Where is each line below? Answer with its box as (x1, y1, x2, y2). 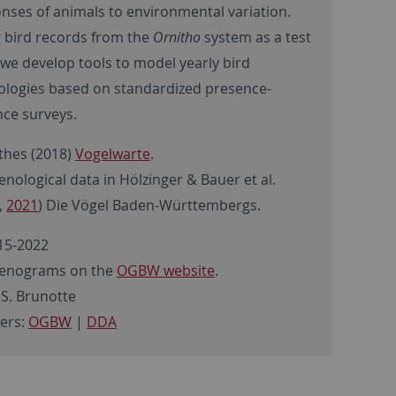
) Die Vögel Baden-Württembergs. (38, 194, 261, 215)
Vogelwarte (75, 143, 150, 164)
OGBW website (117, 260, 215, 280)
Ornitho (153, 27, 204, 47)
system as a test (204, 27, 311, 47)
